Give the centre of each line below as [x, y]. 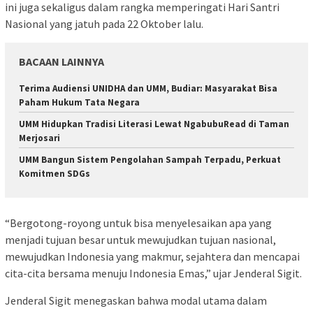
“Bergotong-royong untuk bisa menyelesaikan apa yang [138, 223]
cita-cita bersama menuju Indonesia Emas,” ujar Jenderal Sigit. [153, 274]
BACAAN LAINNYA [61, 61]
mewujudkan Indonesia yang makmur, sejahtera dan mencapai [152, 257]
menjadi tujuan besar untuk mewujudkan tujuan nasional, [140, 240]
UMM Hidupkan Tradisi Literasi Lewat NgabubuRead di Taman [154, 124]
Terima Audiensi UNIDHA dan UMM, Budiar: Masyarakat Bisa [148, 88]
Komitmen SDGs [54, 173]
